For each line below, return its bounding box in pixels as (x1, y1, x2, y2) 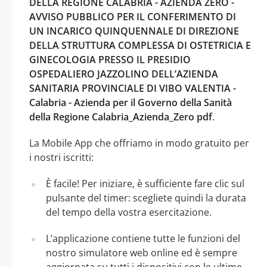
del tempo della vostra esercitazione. (46, 205, 212, 219)
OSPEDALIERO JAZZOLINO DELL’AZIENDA (29, 67, 218, 80)
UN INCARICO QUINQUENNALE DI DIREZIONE (29, 24, 239, 38)
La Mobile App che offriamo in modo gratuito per (29, 136, 249, 150)
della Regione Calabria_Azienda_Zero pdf (29, 110, 212, 123)
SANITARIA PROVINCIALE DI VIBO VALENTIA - (29, 81, 236, 95)
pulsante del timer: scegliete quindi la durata (46, 191, 246, 204)
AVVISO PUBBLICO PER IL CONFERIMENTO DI (29, 10, 236, 23)
